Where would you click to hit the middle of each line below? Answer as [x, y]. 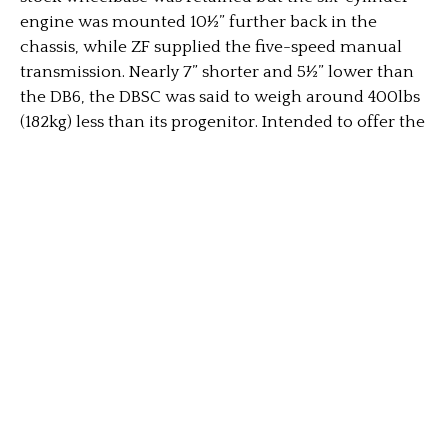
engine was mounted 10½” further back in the [198, 22]
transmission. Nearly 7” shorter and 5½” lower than [217, 72]
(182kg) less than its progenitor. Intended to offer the [222, 122]
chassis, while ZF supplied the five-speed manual [211, 47]
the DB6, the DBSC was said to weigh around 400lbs [220, 97]
